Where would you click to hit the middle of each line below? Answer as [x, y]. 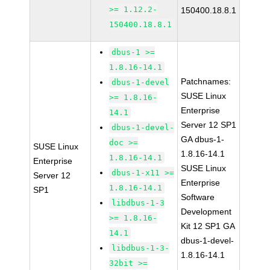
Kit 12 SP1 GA [208, 226]
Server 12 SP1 [209, 125]
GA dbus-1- [203, 139]
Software [198, 197]
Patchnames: [206, 81]
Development [206, 212]
